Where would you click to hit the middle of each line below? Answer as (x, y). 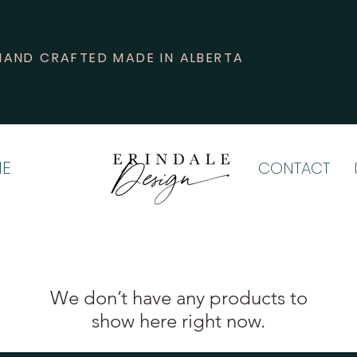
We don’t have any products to (178, 297)
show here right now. (178, 320)
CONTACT (294, 168)
